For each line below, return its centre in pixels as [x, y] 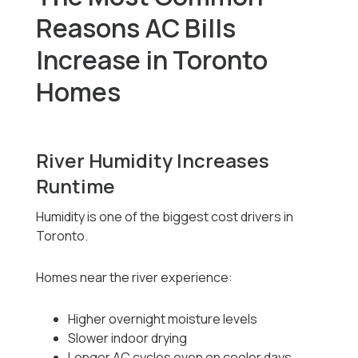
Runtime [76, 186]
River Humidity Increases [153, 161]
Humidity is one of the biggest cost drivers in [165, 217]
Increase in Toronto [152, 60]
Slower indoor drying [128, 338]
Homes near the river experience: [135, 278]
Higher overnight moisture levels [163, 319]
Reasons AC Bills [136, 28]
